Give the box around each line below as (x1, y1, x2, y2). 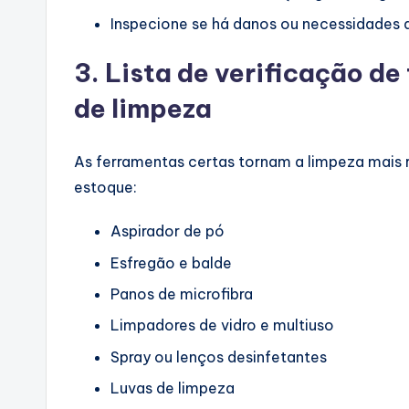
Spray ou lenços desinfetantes (110, 347, 327, 366)
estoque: (74, 178, 137, 197)
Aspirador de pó (110, 222, 225, 241)
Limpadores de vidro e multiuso (110, 316, 334, 335)
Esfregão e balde (110, 253, 232, 272)
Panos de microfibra (110, 285, 253, 304)
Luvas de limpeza (110, 379, 235, 398)
